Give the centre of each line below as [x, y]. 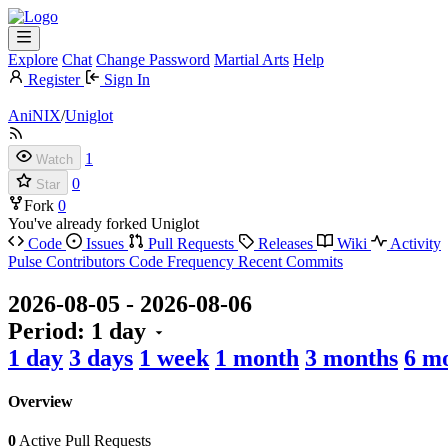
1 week [174, 357]
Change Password [153, 59]
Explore [33, 59]
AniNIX [34, 115]
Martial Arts [251, 59]
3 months [351, 357]
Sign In [127, 79]
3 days [101, 357]
